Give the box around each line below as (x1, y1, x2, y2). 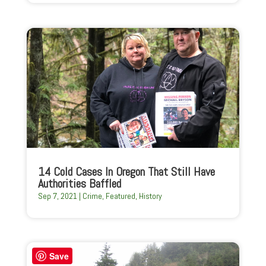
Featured (105, 190, 135, 201)
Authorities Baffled (37, 175, 121, 191)
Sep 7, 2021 (37, 190, 77, 201)
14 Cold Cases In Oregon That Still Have (37, 163, 215, 179)
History (138, 190, 162, 201)
